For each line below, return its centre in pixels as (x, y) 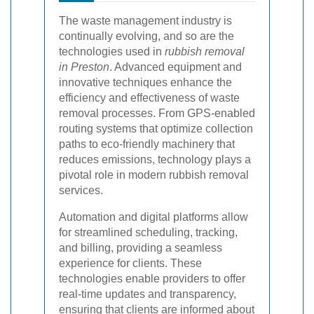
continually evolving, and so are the (146, 36)
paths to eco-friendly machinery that (147, 144)
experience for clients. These (130, 263)
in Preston (84, 67)
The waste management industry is (145, 20)
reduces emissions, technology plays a (155, 159)
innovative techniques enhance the (145, 82)
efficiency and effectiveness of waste (149, 97)
